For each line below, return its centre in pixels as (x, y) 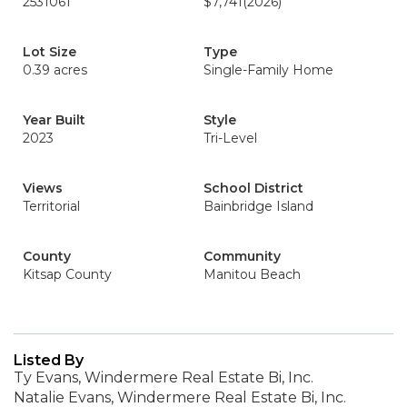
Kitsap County (67, 274)
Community (242, 256)
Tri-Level (230, 138)
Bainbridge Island (258, 206)
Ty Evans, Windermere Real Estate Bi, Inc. (164, 377)
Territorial (51, 206)
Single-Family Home (268, 70)
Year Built (54, 120)
